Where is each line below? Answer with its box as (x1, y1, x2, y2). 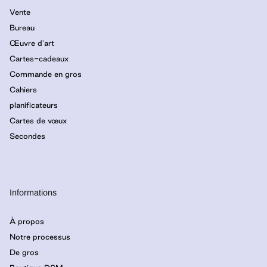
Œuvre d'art (10, 38, 54, 47)
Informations (10, 187, 57, 197)
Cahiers (10, 85, 37, 94)
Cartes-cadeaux (10, 54, 69, 63)
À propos (10, 216, 44, 225)
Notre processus (10, 232, 70, 241)
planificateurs (10, 100, 58, 109)
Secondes (10, 131, 45, 140)
